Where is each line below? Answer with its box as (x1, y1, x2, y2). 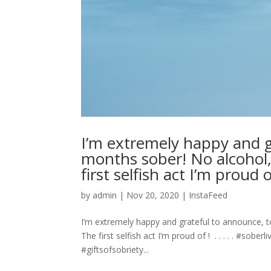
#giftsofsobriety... (81, 244, 149, 256)
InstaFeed (189, 189, 228, 201)
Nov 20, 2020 (126, 189, 180, 201)
